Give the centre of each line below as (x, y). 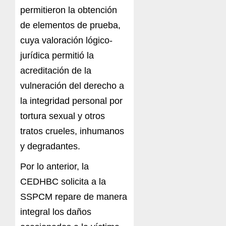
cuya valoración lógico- (66, 41)
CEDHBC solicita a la (63, 182)
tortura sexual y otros (63, 116)
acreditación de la (56, 71)
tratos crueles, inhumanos (72, 131)
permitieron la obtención (69, 10)
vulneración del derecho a (72, 86)
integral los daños (56, 212)
